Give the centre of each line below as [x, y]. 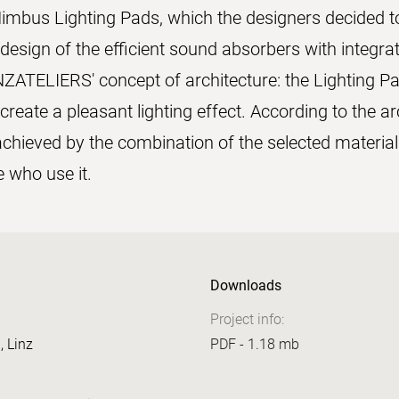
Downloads [246, 285]
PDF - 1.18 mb [255, 344]
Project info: [247, 319]
